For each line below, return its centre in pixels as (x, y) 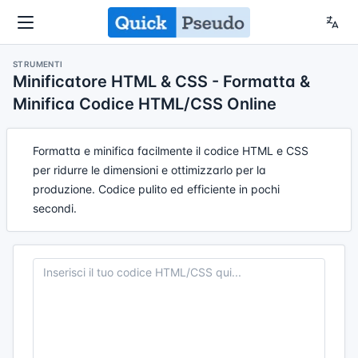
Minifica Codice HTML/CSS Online (145, 104)
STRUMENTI (38, 64)
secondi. (55, 208)
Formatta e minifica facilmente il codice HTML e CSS (171, 151)
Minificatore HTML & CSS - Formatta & (161, 82)
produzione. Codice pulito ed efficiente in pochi (156, 189)
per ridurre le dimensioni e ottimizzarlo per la (149, 170)
